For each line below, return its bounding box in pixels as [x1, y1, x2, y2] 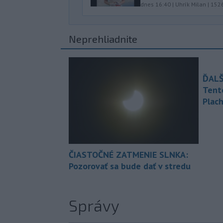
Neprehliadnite [69, 33, 137, 45]
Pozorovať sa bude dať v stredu [69, 160, 191, 172]
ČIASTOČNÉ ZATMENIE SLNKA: [69, 149, 188, 161]
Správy [69, 196, 119, 215]
